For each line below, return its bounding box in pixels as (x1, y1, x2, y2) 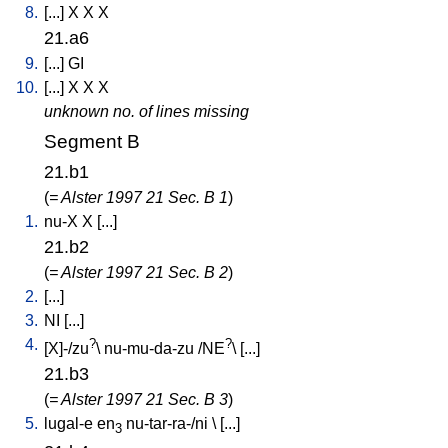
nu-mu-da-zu (104, 339, 194, 357)
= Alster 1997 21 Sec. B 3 (49, 390, 228, 408)
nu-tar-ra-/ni (126, 414, 208, 432)
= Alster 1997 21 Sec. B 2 (49, 263, 228, 281)
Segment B (44, 130, 140, 152)
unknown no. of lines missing (44, 102, 249, 120)
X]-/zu (48, 339, 89, 357)
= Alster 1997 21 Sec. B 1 (49, 188, 228, 206)
